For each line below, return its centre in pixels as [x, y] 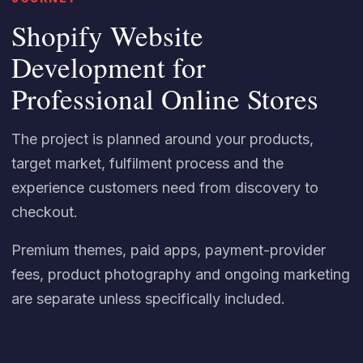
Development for [109, 67]
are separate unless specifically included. [148, 299]
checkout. [45, 212]
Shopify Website [107, 35]
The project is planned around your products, [162, 139]
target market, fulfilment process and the [147, 163]
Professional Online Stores [165, 98]
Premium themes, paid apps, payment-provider [169, 250]
